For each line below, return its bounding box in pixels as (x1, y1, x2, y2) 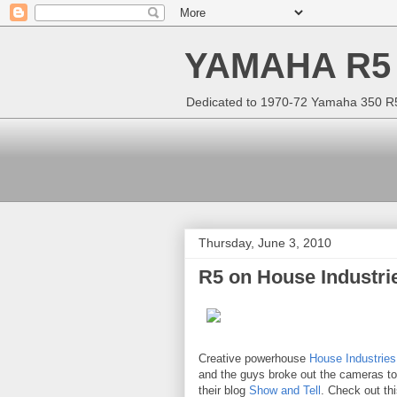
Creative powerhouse (198, 352, 309, 365)
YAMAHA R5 (184, 46, 391, 85)
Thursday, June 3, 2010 (198, 236, 331, 250)
